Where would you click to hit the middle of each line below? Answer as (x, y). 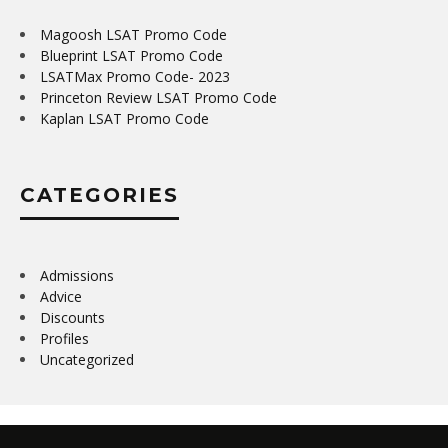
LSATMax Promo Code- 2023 (135, 76)
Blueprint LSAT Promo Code (131, 55)
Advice (61, 296)
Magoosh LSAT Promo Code (133, 34)
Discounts (72, 317)
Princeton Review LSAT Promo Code (158, 97)
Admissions (77, 275)
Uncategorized (87, 359)
